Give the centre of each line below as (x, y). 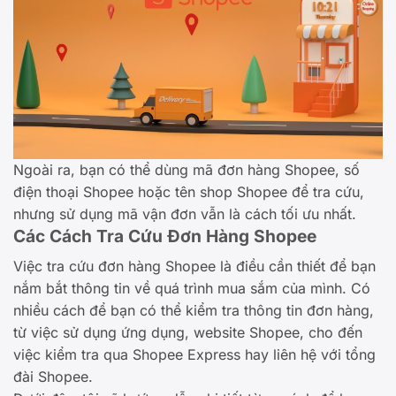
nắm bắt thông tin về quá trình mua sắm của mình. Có (192, 288)
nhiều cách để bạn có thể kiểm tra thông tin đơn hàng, (194, 310)
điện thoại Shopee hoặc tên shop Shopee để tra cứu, (189, 192)
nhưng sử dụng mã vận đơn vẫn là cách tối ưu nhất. (185, 214)
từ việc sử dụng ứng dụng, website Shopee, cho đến (188, 332)
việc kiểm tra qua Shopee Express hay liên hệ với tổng (194, 354)
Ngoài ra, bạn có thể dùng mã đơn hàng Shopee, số (187, 170)
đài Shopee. (53, 376)
